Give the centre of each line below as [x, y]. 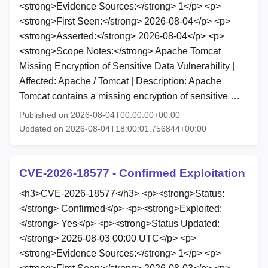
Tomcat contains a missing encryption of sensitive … [130, 96]
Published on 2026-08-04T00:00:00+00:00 [100, 115]
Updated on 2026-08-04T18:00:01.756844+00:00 [113, 129]
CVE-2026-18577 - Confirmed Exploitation [132, 173]
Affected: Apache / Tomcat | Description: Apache [120, 81]
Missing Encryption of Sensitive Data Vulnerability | [127, 66]
